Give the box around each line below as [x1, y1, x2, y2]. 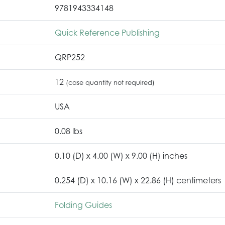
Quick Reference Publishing [55, 27, 160, 38]
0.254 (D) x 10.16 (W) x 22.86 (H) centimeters [55, 175, 221, 185]
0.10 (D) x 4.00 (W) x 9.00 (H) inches [55, 150, 187, 161]
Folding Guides [55, 199, 112, 210]
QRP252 [55, 52, 85, 62]
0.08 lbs [55, 126, 82, 136]
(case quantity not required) [66, 78, 155, 86]
